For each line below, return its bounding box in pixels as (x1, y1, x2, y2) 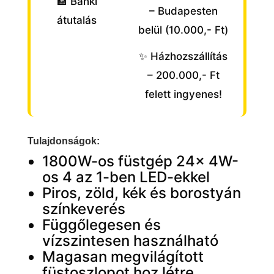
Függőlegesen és (42, 216, 161, 234)
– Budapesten (149, 5, 218, 18)
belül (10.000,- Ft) (138, 24, 229, 37)
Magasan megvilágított (42, 248, 204, 266)
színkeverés (42, 200, 125, 218)
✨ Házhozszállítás (139, 50, 228, 63)
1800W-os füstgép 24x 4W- (42, 152, 239, 171)
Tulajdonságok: (27, 136, 100, 147)
